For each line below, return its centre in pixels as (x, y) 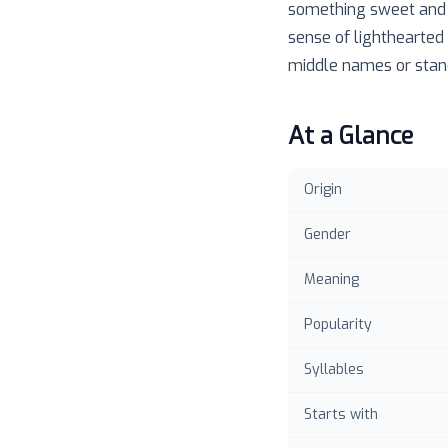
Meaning (331, 279)
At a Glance (350, 136)
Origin (323, 189)
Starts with (341, 414)
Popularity (338, 324)
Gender (327, 234)
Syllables (334, 369)
